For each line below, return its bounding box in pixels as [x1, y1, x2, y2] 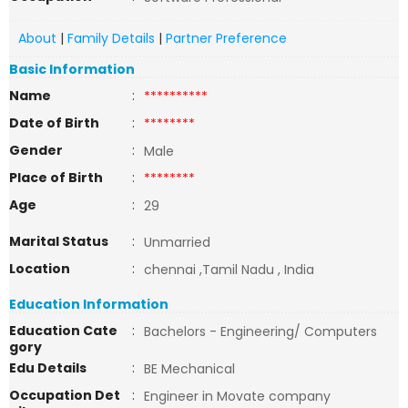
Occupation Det [9, 386, 120, 404]
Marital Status [9, 232, 108, 250]
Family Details [67, 29, 155, 47]
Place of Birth [9, 168, 103, 187]
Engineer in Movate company [144, 387, 331, 405]
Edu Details [9, 359, 87, 377]
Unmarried [144, 233, 210, 251]
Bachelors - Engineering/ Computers [144, 322, 377, 341]
